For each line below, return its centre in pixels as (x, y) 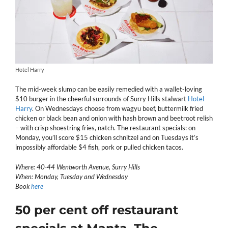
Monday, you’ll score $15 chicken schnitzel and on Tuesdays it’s (107, 138)
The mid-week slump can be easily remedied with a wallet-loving (109, 89)
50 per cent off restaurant (97, 210)
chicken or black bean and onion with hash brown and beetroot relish (114, 118)
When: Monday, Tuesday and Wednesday (72, 176)
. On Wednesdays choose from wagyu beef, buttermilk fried (118, 109)
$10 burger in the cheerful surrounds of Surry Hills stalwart (102, 99)
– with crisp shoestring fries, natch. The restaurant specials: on (105, 128)
